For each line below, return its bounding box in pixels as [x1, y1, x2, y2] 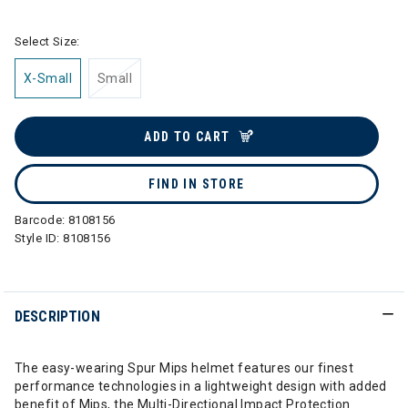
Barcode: [15, 213, 68, 227]
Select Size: [15, 35, 80, 48]
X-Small [24, 71, 72, 86]
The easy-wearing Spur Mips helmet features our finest [15, 361, 354, 375]
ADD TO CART [144, 129, 230, 144]
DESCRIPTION [15, 308, 100, 325]
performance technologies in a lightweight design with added [15, 379, 387, 393]
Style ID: [15, 231, 64, 245]
